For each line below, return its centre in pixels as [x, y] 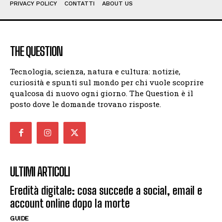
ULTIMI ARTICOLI [40, 172]
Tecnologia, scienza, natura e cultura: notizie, [95, 72]
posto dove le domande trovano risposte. [85, 104]
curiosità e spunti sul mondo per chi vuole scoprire [107, 83]
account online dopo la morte [70, 204]
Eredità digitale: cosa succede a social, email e [106, 191]
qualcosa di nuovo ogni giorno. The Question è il [102, 93]
